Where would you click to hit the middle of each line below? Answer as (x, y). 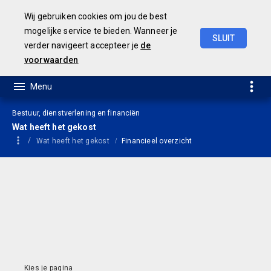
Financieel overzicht (157, 141)
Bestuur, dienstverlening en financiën (76, 113)
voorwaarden (51, 60)
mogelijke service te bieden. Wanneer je (101, 31)
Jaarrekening (207, 56)
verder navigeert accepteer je (83, 45)
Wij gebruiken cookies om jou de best (96, 16)
